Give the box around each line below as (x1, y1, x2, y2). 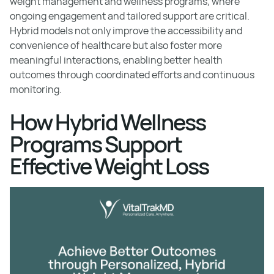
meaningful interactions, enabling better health (10, 53, 223, 67)
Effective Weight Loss (10, 150, 209, 181)
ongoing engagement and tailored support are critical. (10, 9, 250, 23)
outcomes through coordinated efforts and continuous (10, 67, 254, 81)
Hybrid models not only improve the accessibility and (10, 23, 242, 37)
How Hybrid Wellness (10, 106, 206, 137)
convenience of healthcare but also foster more (10, 38, 222, 52)
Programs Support (10, 128, 182, 159)
